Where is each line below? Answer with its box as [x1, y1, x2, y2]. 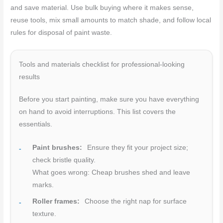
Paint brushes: [32, 143, 83, 151]
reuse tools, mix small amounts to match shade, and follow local [10, 16, 212, 24]
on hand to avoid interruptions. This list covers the [19, 108, 176, 116]
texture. [32, 210, 57, 218]
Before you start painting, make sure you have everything [19, 96, 200, 104]
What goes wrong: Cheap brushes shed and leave [32, 168, 191, 176]
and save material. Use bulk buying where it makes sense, [10, 4, 194, 12]
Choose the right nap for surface [83, 197, 187, 205]
